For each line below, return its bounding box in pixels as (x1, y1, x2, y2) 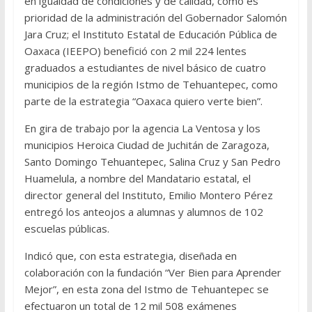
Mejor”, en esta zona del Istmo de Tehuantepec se (24, 282, 269, 297)
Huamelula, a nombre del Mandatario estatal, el (24, 171, 251, 186)
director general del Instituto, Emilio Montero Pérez (24, 188, 273, 203)
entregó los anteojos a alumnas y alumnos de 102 (24, 205, 263, 219)
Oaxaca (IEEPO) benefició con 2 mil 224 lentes (24, 44, 247, 58)
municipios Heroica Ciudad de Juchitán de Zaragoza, (24, 138, 270, 153)
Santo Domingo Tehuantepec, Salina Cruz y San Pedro (24, 155, 281, 169)
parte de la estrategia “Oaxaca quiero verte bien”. (24, 94, 263, 109)
